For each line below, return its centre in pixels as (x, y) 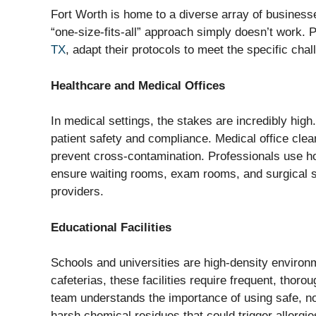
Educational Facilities (111, 227)
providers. (77, 192)
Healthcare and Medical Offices (138, 85)
